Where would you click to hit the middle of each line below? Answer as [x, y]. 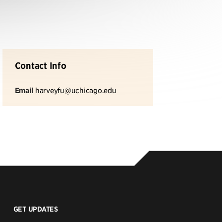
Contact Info [40, 66]
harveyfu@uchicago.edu [76, 90]
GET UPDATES [35, 209]
